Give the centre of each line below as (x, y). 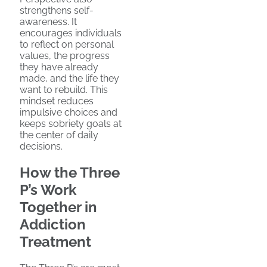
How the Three (70, 173)
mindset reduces (57, 101)
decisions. (41, 147)
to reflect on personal (67, 45)
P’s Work (48, 190)
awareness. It (48, 22)
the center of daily (59, 135)
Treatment (55, 242)
